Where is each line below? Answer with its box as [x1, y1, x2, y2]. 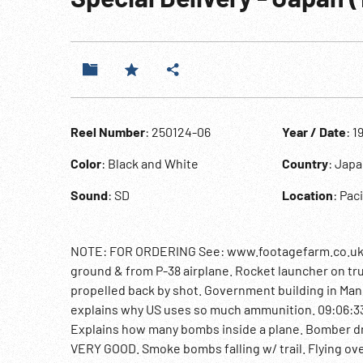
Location [281, 187, 333, 203]
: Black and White [101, 156, 199, 171]
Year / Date [281, 124, 346, 139]
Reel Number [70, 124, 145, 139]
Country [281, 156, 328, 171]
